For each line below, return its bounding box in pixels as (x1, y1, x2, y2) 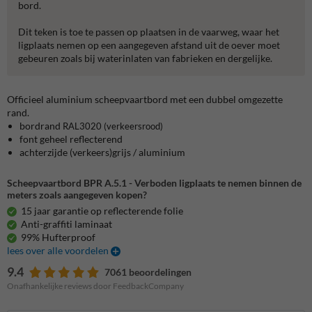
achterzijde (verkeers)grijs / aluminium (19, 146, 185, 158)
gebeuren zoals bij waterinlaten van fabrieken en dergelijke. (18, 52, 272, 64)
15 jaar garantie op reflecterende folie (21, 204, 183, 217)
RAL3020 (63, 120, 102, 132)
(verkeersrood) (102, 120, 163, 132)
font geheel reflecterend (19, 132, 123, 145)
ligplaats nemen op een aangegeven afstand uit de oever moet (18, 38, 280, 51)
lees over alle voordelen (7, 244, 111, 256)
